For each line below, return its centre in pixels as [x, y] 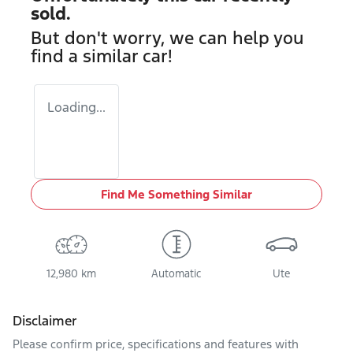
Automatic [176, 274]
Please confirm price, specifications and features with [156, 344]
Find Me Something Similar [176, 194]
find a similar [87, 56]
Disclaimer [45, 321]
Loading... [76, 107]
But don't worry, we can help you [167, 38]
